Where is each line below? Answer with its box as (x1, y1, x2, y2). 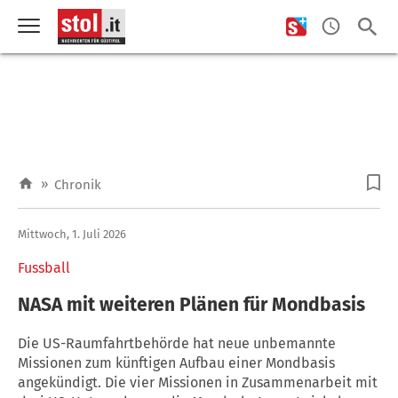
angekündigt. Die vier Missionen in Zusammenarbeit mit (18, 373, 378, 391)
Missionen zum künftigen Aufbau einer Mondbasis (18, 354, 335, 371)
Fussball (18, 259, 70, 276)
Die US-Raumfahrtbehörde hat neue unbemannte (18, 334, 336, 352)
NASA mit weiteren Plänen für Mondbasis (18, 292, 365, 316)
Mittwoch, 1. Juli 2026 (18, 227, 126, 241)
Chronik (54, 177, 101, 193)
